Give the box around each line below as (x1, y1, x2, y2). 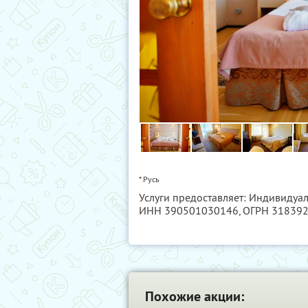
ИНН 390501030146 (139, 203, 239, 217)
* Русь (139, 173, 159, 184)
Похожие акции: (145, 287, 244, 305)
